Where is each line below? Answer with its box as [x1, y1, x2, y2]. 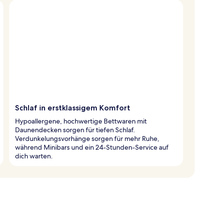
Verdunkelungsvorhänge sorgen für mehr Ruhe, [15, 134, 159, 143]
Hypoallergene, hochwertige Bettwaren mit [15, 116, 147, 125]
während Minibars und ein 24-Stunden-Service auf [15, 142, 169, 152]
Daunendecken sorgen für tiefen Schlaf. [15, 125, 135, 134]
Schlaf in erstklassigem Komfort [15, 103, 130, 112]
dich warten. [15, 151, 53, 160]
